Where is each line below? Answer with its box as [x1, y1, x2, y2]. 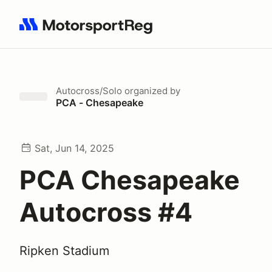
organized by [122, 85, 180, 97]
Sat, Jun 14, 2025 [35, 142, 114, 154]
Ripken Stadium [19, 243, 109, 258]
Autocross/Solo [56, 85, 122, 97]
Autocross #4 [19, 196, 192, 228]
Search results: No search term [19, 25, 160, 37]
